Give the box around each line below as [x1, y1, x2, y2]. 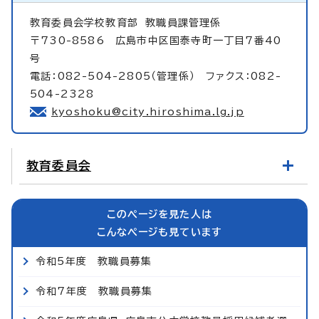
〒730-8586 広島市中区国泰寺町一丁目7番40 [30, 35, 282, 46]
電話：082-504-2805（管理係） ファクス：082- [30, 70, 281, 81]
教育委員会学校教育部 [30, 17, 146, 28]
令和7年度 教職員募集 [36, 286, 153, 296]
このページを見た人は [107, 209, 212, 219]
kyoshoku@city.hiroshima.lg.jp [51, 106, 244, 117]
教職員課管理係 [145, 17, 221, 28]
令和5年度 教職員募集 [36, 256, 152, 266]
